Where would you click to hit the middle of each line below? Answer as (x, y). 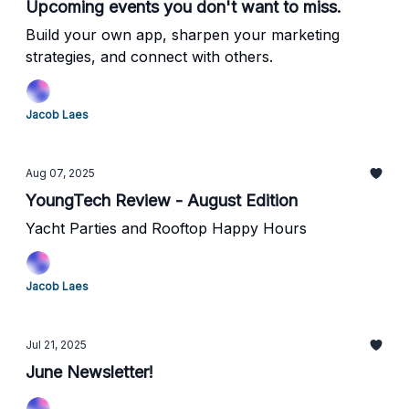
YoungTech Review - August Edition (162, 200)
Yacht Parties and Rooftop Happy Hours (166, 228)
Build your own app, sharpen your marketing (183, 35)
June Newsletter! (89, 372)
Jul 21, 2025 (56, 345)
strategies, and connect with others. (149, 57)
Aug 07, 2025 (60, 173)
